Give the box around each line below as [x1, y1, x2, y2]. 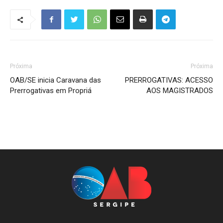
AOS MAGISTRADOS [146, 86, 213, 95]
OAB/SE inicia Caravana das [10, 75, 101, 85]
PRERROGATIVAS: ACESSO [125, 75, 213, 85]
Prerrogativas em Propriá [10, 86, 92, 95]
